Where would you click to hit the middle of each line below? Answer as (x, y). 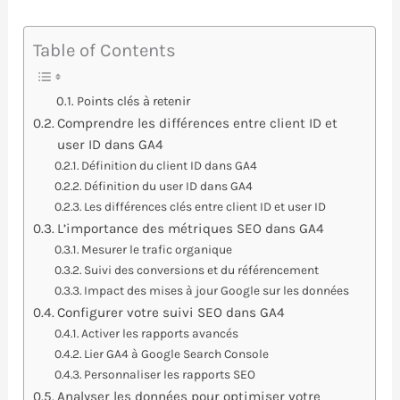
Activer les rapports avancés (160, 333)
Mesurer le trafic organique (157, 249)
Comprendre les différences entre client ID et (198, 123)
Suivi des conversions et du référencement (202, 269)
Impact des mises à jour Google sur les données (217, 290)
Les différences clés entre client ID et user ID (205, 206)
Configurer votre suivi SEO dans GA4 (171, 312)
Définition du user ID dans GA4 (169, 185)
